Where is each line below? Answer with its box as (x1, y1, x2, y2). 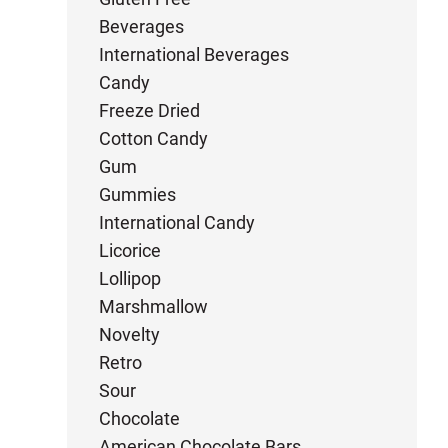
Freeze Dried (99, 100, 201, 121)
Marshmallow (99, 296, 209, 317)
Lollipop (99, 268, 162, 289)
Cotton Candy (99, 128, 209, 149)
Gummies (99, 184, 177, 205)
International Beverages (99, 44, 290, 65)
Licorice (99, 240, 162, 261)
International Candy (99, 212, 256, 233)
